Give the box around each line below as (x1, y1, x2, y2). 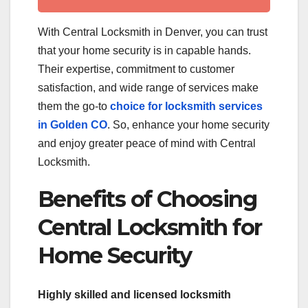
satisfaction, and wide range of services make (38, 82, 258, 94)
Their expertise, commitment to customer (38, 63, 234, 76)
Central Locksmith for (38, 214, 262, 241)
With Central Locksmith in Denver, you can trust (38, 26, 267, 38)
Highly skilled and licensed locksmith (38, 288, 231, 300)
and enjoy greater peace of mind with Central (38, 137, 256, 150)
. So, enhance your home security (107, 119, 269, 131)
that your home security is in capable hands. (38, 45, 251, 57)
